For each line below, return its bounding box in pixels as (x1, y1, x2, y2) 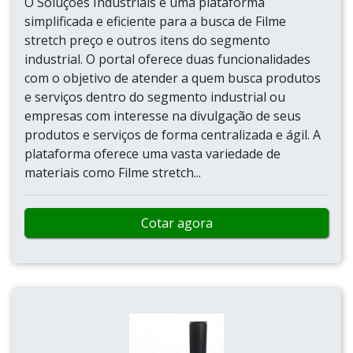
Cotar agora (140, 214, 213, 232)
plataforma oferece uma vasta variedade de (24, 145, 281, 162)
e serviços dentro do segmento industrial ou (24, 88, 285, 106)
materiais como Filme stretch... (24, 164, 201, 181)
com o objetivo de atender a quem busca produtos (24, 69, 321, 87)
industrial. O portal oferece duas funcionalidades (24, 50, 310, 68)
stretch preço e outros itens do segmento (24, 32, 270, 49)
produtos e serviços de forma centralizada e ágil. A (24, 126, 321, 143)
